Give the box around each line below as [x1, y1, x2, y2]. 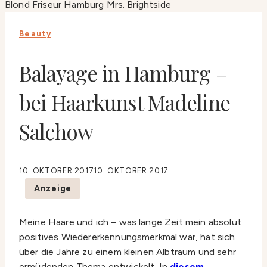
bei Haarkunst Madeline [19, 88, 230, 117]
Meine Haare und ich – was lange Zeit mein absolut [19, 216, 241, 228]
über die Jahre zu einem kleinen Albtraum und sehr [19, 246, 236, 258]
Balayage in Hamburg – [19, 59, 227, 88]
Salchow [19, 117, 93, 146]
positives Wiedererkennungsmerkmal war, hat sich [19, 231, 235, 243]
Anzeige [34, 183, 72, 194]
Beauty [19, 29, 51, 39]
